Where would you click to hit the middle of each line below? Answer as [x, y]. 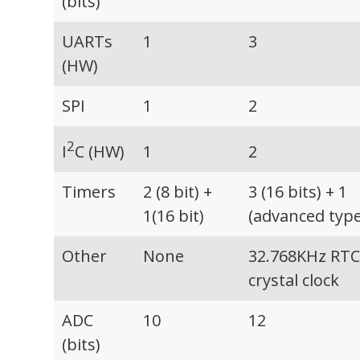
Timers [89, 192]
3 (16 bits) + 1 [298, 192]
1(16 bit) [174, 216]
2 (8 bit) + [178, 192]
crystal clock [294, 280]
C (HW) [100, 151]
